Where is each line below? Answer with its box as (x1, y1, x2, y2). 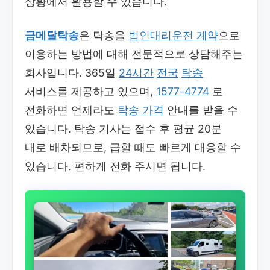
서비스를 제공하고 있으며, (25, 85, 156, 98)
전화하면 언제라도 (25, 104, 118, 117)
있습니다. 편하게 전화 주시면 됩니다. (25, 160, 206, 173)
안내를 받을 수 (164, 104, 238, 117)
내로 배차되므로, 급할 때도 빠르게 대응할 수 (25, 141, 241, 154)
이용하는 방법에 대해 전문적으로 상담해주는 (25, 48, 243, 61)
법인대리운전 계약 (128, 29, 218, 42)
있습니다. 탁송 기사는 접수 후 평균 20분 (25, 122, 222, 136)
